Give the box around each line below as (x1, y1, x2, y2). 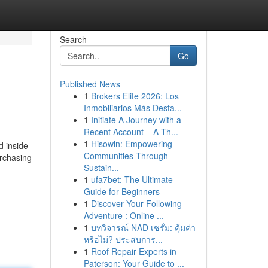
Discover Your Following (90, 197, 182, 209)
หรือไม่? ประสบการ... (83, 233, 163, 245)
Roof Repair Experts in (90, 245, 176, 257)
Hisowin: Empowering (90, 138, 172, 150)
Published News (59, 78, 120, 90)
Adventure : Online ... (83, 209, 164, 221)
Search (59, 33, 87, 45)
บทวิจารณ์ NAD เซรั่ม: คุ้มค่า (90, 221, 196, 233)
